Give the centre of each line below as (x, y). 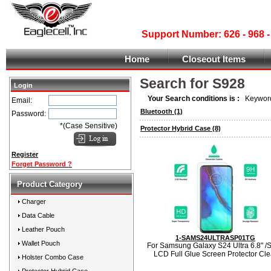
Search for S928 (192, 83)
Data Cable (38, 215)
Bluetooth (156, 111)
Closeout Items (214, 59)
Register (25, 154)
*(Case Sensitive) (89, 126)
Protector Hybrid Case (175, 128)
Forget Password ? (42, 164)
